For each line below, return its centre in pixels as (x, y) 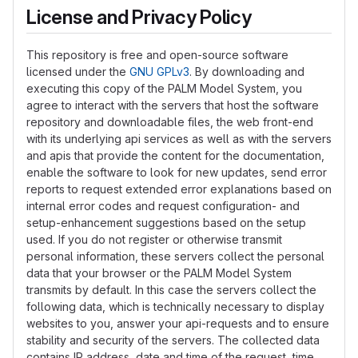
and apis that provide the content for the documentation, (175, 155)
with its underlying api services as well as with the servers (179, 139)
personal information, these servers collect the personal (175, 256)
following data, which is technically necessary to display (175, 306)
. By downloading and (247, 72)
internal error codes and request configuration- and (163, 206)
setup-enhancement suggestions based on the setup (166, 223)
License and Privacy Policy (139, 17)
